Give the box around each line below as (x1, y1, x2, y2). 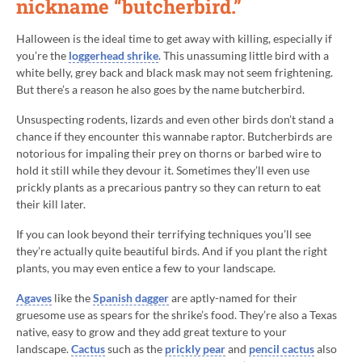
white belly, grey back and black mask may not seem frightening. (16, 65, 333, 80)
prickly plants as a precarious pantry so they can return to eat (16, 180, 321, 195)
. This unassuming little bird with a (158, 48, 329, 63)
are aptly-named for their (169, 291, 297, 305)
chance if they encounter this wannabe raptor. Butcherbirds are (16, 129, 332, 144)
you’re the (16, 48, 69, 63)
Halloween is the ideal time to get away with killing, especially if (16, 32, 332, 46)
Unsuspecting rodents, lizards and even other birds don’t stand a (16, 112, 334, 127)
